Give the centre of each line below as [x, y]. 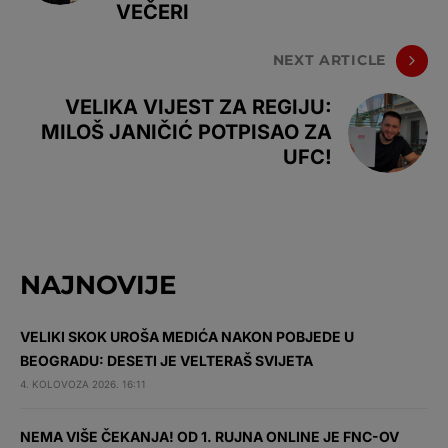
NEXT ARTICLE [329, 60]
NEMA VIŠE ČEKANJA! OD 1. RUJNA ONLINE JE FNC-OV [209, 436]
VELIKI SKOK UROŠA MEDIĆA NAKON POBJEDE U [187, 336]
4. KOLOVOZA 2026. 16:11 [83, 383]
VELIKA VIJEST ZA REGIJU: [198, 107]
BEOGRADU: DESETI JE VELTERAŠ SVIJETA [166, 360]
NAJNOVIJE [98, 284]
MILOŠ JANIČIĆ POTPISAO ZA [186, 132]
